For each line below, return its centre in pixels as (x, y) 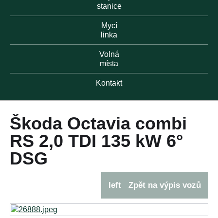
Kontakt (109, 83)
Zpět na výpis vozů (165, 185)
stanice (109, 6)
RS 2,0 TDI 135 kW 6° (96, 141)
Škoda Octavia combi (98, 123)
